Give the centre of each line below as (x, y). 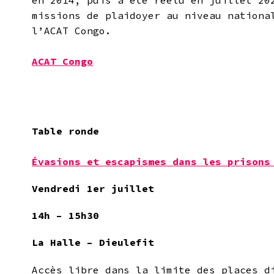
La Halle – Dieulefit (93, 243)
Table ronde (65, 131)
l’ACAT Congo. (72, 31)
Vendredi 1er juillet (96, 188)
